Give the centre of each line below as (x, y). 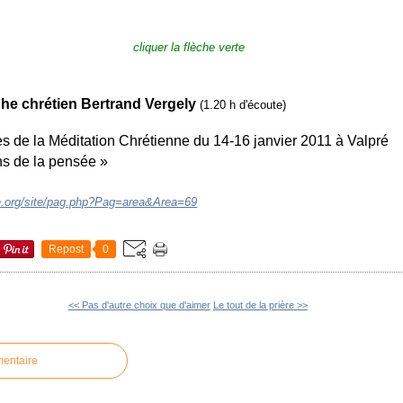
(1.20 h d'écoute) (243, 104)
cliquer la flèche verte (188, 47)
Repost (67, 249)
